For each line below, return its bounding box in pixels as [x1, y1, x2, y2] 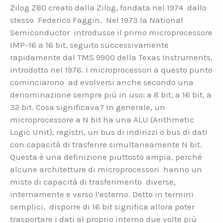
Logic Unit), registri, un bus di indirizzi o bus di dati [10, 126, 208, 137]
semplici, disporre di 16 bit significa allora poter [10, 201, 195, 212]
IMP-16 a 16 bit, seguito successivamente [10, 39, 169, 50]
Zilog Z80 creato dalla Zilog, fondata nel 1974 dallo [10, 2, 207, 12]
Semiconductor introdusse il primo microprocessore [10, 27, 213, 37]
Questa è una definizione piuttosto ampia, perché [10, 151, 202, 162]
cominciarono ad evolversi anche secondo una [10, 77, 194, 87]
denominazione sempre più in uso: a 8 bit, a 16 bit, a [10, 89, 212, 100]
